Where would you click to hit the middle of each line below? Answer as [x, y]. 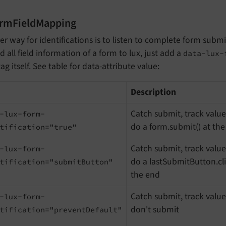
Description [153, 92]
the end [145, 175]
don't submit [155, 210]
